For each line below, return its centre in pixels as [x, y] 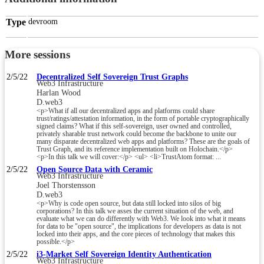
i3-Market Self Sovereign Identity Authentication [124, 254]
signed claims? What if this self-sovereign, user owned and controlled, [134, 126]
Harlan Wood [59, 93]
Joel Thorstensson [66, 185]
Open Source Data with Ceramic [95, 169]
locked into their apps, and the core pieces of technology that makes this [136, 234]
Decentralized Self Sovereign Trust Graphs [112, 77]
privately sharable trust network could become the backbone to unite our [136, 134]
